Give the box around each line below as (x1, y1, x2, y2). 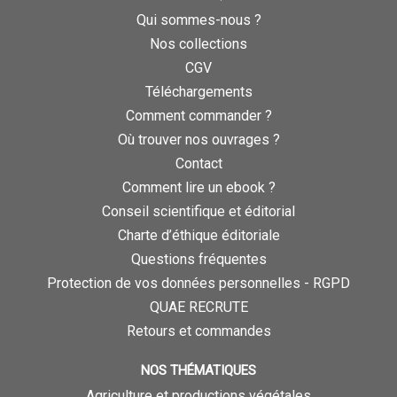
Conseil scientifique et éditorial (102, 203, 295, 221)
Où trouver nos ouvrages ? (117, 131, 280, 149)
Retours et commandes (126, 323, 271, 340)
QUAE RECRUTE (149, 299, 248, 316)
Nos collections (150, 35, 247, 53)
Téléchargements (144, 83, 253, 101)
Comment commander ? (125, 107, 272, 125)
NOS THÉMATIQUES (141, 362, 256, 379)
